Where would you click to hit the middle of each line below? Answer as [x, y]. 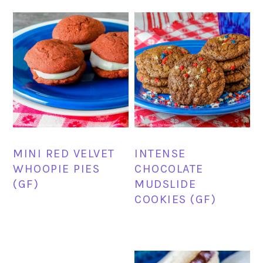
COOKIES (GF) [176, 199]
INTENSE [160, 153]
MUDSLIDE [166, 184]
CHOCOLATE [169, 168]
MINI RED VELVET [64, 153]
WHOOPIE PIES [57, 168]
